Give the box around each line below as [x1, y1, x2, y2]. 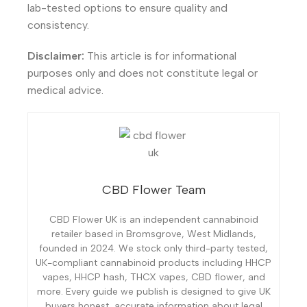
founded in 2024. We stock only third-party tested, [39, 242, 268, 254]
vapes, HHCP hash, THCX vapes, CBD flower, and [42, 271, 265, 283]
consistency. [27, 18, 89, 32]
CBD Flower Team [101, 182, 206, 197]
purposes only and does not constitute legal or [27, 66, 258, 79]
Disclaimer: [27, 49, 84, 62]
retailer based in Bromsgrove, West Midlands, [51, 228, 256, 240]
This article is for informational [84, 49, 236, 62]
